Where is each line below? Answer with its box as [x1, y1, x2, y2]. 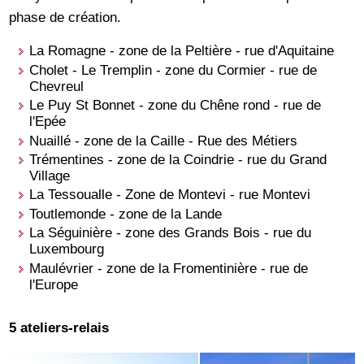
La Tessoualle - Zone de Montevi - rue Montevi [29, 186, 311, 203]
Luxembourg [29, 240, 105, 258]
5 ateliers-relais [9, 318, 110, 336]
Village [29, 167, 71, 184]
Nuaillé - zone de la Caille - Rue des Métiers [29, 132, 298, 149]
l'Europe [29, 275, 79, 292]
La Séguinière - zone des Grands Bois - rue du [29, 224, 312, 241]
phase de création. [9, 9, 122, 26]
